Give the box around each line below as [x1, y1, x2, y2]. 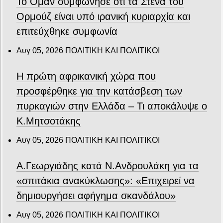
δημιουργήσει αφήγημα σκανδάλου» [16, 190, 176, 202]
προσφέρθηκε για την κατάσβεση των [16, 86, 182, 97]
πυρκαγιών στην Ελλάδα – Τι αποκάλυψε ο [16, 101, 207, 112]
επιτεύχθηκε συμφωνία [16, 26, 117, 37]
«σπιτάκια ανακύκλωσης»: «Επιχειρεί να [16, 175, 195, 187]
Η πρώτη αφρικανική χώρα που [16, 71, 156, 82]
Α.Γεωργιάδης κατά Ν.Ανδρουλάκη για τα [16, 160, 199, 172]
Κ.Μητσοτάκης [16, 115, 81, 127]
